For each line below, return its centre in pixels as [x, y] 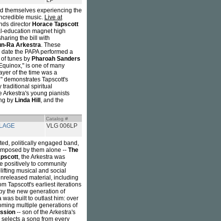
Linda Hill [28, 100]
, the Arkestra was [42, 157]
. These [51, 45]
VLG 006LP [62, 126]
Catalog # [57, 119]
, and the [52, 100]
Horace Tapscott [55, 24]
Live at [53, 17]
